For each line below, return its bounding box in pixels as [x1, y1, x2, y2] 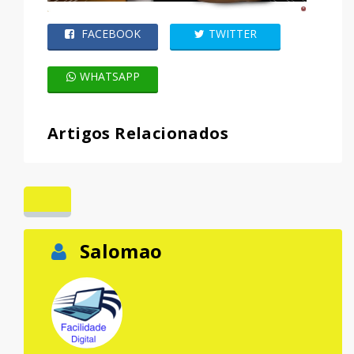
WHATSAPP [79, 68, 140, 84]
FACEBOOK [78, 25, 141, 41]
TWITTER [208, 25, 257, 41]
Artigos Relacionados [47, 122, 228, 144]
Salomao [74, 237, 163, 264]
